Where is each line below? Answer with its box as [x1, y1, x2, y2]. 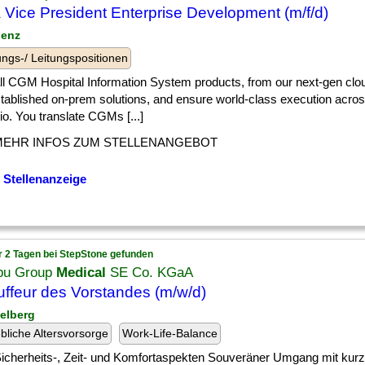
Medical [56, 265, 106, 280]
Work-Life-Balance [122, 327, 218, 340]
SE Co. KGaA [106, 265, 193, 280]
